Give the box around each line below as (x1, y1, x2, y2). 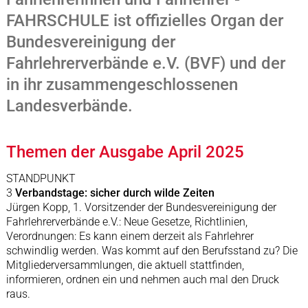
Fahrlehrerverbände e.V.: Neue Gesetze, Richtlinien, (5, 215, 247, 229)
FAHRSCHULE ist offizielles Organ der (5, 11, 283, 31)
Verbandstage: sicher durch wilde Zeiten (14, 186, 217, 200)
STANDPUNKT (5, 172, 76, 186)
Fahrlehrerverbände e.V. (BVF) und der (5, 54, 285, 74)
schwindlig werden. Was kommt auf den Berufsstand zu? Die (5, 244, 298, 258)
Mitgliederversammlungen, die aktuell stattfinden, (5, 258, 244, 272)
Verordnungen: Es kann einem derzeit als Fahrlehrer (5, 230, 254, 243)
